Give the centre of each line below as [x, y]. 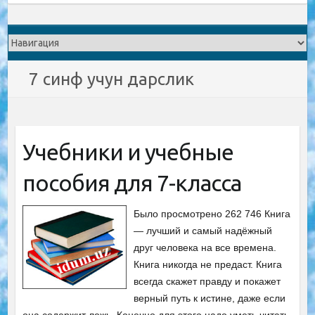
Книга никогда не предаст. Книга [208, 264]
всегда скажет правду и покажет [207, 281]
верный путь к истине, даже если [210, 298]
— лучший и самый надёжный [203, 231]
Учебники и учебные [128, 152]
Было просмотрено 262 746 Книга [212, 214]
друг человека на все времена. [205, 247]
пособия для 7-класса [131, 183]
